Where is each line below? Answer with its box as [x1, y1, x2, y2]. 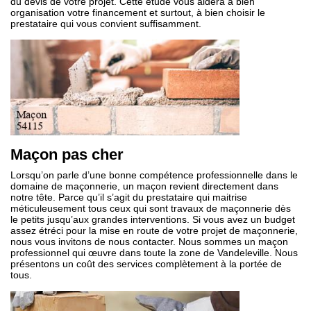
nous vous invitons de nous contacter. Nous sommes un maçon [10, 236, 288, 247]
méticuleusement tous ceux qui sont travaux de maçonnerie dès [10, 203, 291, 214]
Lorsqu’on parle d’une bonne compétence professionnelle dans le [10, 169, 298, 180]
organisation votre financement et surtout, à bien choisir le [10, 7, 265, 18]
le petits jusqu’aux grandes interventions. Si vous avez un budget [10, 214, 295, 225]
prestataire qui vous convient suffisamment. [10, 18, 201, 29]
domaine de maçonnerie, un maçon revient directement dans [10, 180, 278, 192]
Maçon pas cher [10, 146, 124, 163]
